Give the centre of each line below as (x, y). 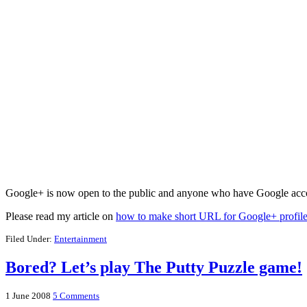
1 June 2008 (28, 295)
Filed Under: (30, 238)
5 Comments (76, 295)
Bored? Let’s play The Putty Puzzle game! (154, 267)
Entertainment (81, 238)
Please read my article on (61, 216)
